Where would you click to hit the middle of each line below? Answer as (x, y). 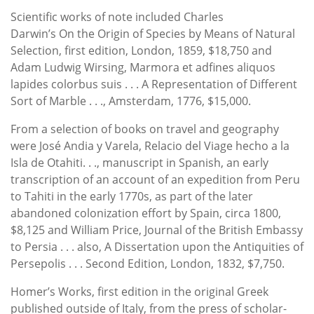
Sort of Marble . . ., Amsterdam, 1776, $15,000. (131, 101)
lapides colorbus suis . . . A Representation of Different (154, 84)
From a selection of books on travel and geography (145, 129)
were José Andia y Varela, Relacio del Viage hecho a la (150, 145)
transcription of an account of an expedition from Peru (155, 179)
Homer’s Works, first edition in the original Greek (139, 291)
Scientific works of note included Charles (117, 16)
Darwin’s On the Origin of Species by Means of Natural (153, 33)
